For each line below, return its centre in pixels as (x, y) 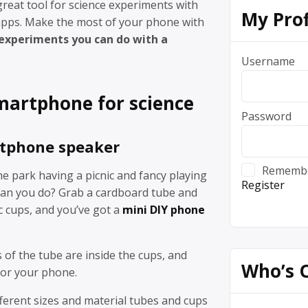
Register (263, 185)
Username (268, 61)
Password (266, 116)
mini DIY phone (164, 210)
